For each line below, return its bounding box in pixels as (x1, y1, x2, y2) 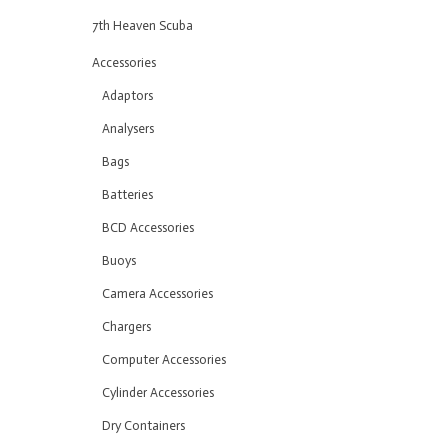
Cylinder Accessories (102, 385, 214, 400)
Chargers (102, 319, 151, 334)
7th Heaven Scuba (92, 18, 193, 33)
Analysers (102, 121, 154, 136)
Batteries (102, 187, 153, 202)
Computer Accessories (102, 352, 226, 367)
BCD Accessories (102, 220, 194, 235)
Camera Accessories (102, 286, 213, 301)
